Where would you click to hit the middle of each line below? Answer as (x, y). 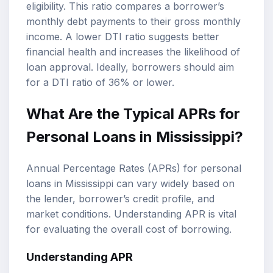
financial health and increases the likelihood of (133, 51)
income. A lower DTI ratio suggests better (123, 36)
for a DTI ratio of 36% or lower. (100, 82)
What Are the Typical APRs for (133, 113)
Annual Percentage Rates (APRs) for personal (134, 168)
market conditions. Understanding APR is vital (131, 214)
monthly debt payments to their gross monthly (133, 21)
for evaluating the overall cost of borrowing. (129, 229)
